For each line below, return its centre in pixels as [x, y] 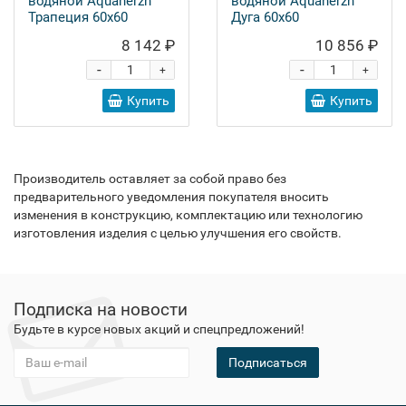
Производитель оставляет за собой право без [150, 179]
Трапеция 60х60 [78, 17]
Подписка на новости [101, 309]
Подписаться [268, 362]
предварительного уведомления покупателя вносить [171, 197]
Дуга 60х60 [265, 17]
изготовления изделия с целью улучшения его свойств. [178, 233]
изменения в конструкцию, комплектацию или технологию [188, 215]
